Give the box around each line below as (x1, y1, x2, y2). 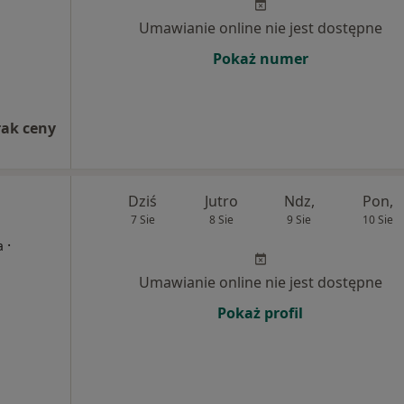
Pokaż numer (212, 49, 308, 69)
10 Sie (362, 212, 393, 227)
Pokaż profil (217, 303, 303, 323)
